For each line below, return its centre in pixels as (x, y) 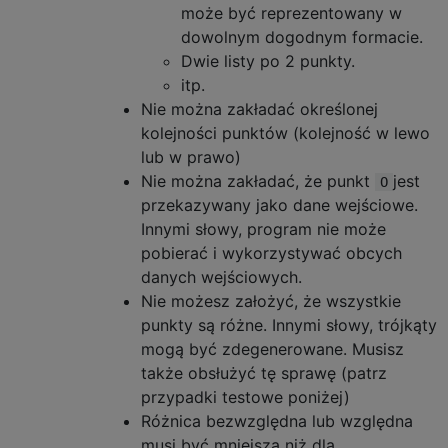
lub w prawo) (191, 157)
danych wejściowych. (221, 277)
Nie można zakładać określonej (259, 109)
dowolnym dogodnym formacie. (302, 37)
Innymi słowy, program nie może (263, 229)
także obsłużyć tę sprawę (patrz (264, 373)
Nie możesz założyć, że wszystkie (271, 301)
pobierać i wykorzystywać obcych (271, 253)
